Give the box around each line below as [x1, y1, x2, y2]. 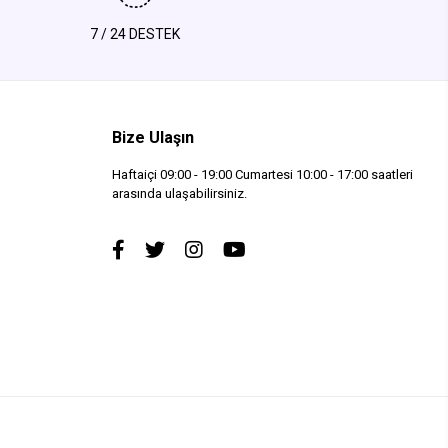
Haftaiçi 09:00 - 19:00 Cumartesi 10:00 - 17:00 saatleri [111, 167, 413, 183]
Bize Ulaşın [111, 128, 194, 148]
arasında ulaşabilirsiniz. [111, 186, 247, 202]
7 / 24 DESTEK [90, 26, 181, 43]
